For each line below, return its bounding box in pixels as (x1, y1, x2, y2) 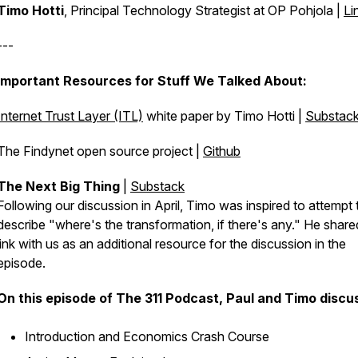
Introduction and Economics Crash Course (25, 328, 269, 344)
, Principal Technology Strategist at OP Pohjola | (64, 2, 344, 18)
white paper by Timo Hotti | (146, 108, 305, 124)
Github (203, 143, 241, 159)
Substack (130, 178, 185, 194)
